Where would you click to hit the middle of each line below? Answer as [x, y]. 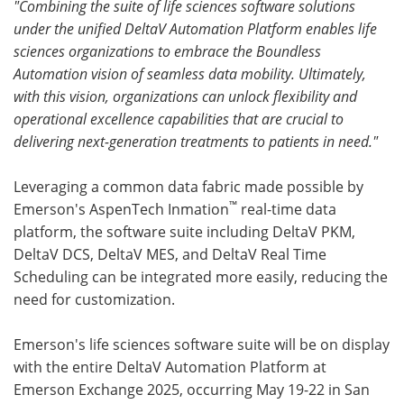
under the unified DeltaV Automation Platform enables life [195, 28]
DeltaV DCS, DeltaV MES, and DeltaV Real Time [170, 254]
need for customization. [94, 299]
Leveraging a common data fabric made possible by [188, 186]
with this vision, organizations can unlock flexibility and [185, 96]
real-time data [287, 209]
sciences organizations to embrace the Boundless [167, 51]
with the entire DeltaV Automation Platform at [170, 367]
